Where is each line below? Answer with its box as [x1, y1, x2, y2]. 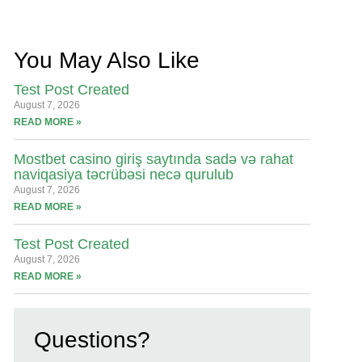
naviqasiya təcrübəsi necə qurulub [14, 166, 234, 183]
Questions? [34, 327, 151, 352]
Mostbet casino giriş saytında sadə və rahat [14, 151, 294, 167]
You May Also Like [14, 48, 200, 73]
